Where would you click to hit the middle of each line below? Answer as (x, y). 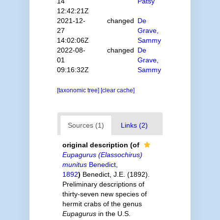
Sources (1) (86, 125)
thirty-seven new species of (104, 194)
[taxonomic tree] (79, 90)
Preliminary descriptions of (103, 184)
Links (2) (134, 125)
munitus (74, 165)
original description (95, 145)
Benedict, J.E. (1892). (116, 174)
